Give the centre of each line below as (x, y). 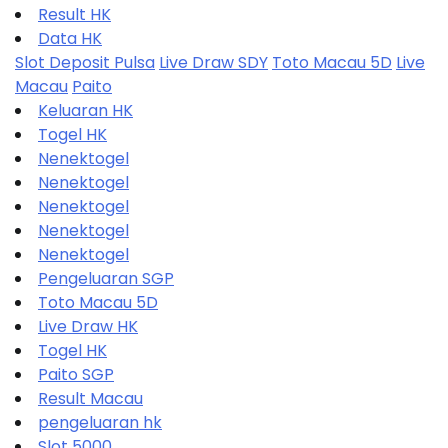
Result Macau (90, 398)
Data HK (70, 38)
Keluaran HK (85, 110)
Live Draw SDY (213, 62)
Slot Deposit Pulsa (85, 62)
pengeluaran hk (100, 422)
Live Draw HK (88, 326)
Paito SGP (76, 374)
